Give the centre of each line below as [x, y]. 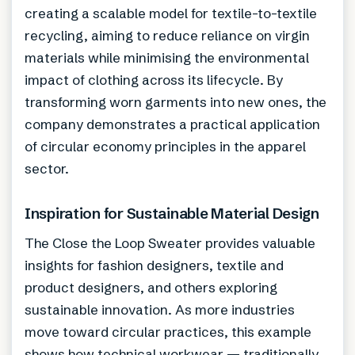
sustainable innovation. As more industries [160, 310]
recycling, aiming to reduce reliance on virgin [167, 36]
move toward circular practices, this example [168, 332]
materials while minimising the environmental [167, 58]
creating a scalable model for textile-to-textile [171, 13]
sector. [47, 169]
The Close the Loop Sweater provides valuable [170, 243]
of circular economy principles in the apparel [165, 147]
